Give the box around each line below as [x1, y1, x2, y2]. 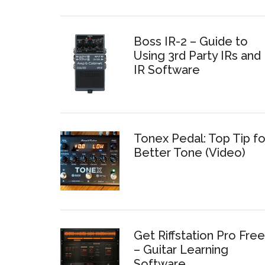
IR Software [134, 62, 200, 77]
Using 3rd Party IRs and [134, 48, 261, 63]
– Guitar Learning [134, 242, 228, 257]
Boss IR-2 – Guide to [134, 34, 248, 49]
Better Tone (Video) [134, 145, 245, 160]
